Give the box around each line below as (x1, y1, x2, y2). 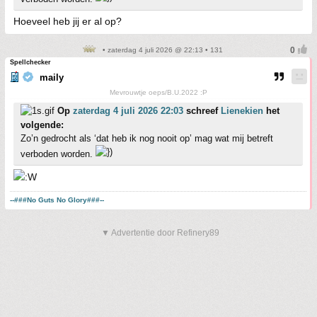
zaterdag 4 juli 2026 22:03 (73, 105, 183, 116)
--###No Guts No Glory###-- (10, 196, 104, 204)
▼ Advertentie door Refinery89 (101, 228, 219, 238)
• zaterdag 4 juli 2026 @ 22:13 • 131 (100, 46, 223, 54)
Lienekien (221, 105, 263, 116)
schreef (183, 105, 221, 116)
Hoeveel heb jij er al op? (13, 16, 122, 27)
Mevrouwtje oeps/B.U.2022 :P (109, 88, 207, 96)
